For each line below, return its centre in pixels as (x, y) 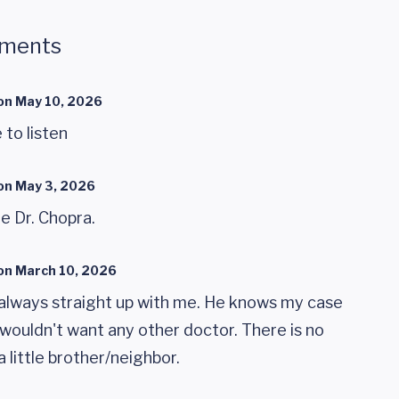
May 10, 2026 (59, 101)
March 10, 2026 (66, 270)
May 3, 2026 (55, 186)
